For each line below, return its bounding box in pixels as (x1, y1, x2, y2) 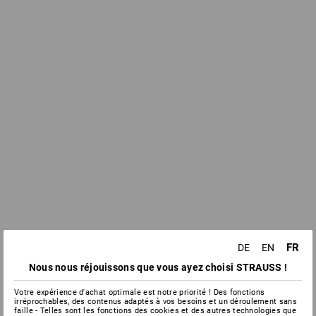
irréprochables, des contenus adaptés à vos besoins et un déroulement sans (14, 297, 297, 306)
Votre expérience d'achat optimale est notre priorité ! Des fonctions (14, 288, 265, 297)
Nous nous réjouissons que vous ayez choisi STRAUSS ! (28, 262, 288, 273)
